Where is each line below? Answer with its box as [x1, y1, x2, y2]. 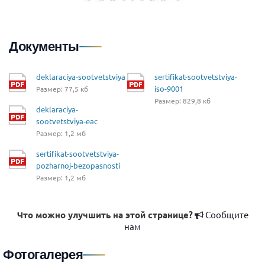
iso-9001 [154, 83, 183, 93]
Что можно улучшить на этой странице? [17, 208, 193, 221]
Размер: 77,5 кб [36, 83, 88, 93]
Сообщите [203, 208, 248, 220]
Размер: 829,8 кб [154, 95, 211, 105]
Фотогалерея [3, 247, 83, 262]
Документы [9, 38, 80, 54]
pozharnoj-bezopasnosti [36, 160, 120, 170]
